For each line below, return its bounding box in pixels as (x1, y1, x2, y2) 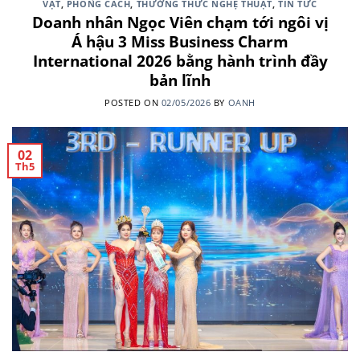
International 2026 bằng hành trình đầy (32, 49, 328, 72)
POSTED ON (104, 96, 162, 109)
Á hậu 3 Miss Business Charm (72, 30, 288, 52)
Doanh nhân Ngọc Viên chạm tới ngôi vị (31, 10, 329, 33)
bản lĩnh (149, 68, 211, 91)
